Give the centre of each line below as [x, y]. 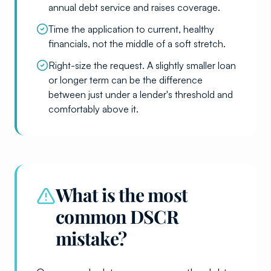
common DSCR [117, 216]
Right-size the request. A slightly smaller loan [142, 65]
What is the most [122, 194]
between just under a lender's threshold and [141, 94]
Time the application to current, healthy [131, 29]
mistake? [91, 238]
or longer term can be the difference [126, 80]
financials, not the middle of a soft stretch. [137, 43]
